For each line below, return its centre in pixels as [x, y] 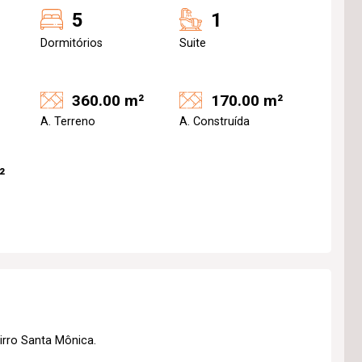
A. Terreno [68, 122]
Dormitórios [72, 43]
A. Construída [215, 122]
